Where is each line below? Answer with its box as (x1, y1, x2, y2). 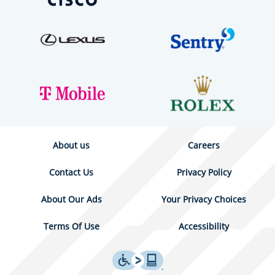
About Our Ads (41, 193, 102, 205)
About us (53, 139, 90, 151)
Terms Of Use (43, 220, 99, 232)
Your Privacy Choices (161, 193, 246, 205)
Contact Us (49, 166, 93, 178)
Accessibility (179, 220, 229, 232)
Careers (188, 139, 220, 151)
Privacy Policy (176, 166, 231, 178)
